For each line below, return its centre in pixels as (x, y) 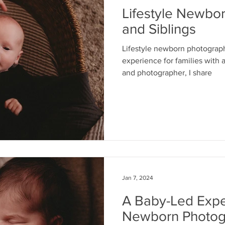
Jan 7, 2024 (138, 178)
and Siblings (159, 29)
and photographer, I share (167, 73)
